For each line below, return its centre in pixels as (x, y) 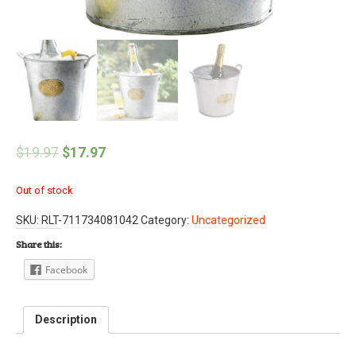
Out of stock (44, 190)
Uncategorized (228, 221)
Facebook (66, 270)
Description (66, 320)
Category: (166, 221)
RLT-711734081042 (90, 221)
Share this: (39, 244)
